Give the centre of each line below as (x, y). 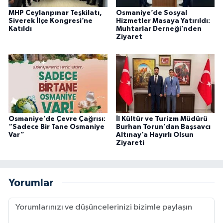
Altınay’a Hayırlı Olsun (155, 135)
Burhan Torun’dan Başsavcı (163, 127)
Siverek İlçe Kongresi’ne (51, 21)
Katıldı (20, 29)
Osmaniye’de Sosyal (151, 13)
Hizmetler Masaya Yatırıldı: (163, 21)
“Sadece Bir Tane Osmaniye (56, 127)
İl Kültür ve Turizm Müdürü (162, 119)
